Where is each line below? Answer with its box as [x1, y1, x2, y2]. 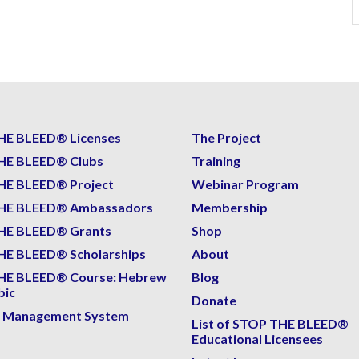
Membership [192, 199, 268, 215]
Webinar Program [192, 175, 299, 192]
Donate [192, 292, 236, 308]
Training [192, 152, 240, 168]
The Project [192, 129, 261, 145]
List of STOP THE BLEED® [192, 315, 349, 331]
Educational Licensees [192, 330, 323, 346]
